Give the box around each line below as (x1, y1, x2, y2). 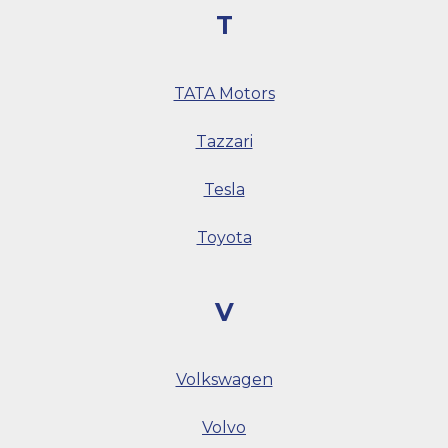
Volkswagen (175, 370, 273, 390)
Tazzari (195, 131, 253, 151)
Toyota (196, 227, 252, 247)
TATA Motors (173, 83, 275, 103)
